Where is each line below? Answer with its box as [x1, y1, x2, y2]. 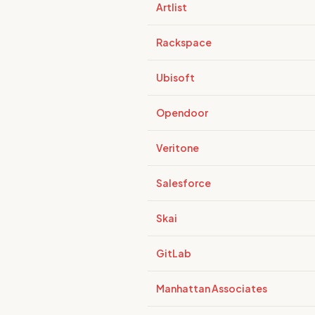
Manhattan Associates [156, 282, 267, 295]
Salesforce [156, 176, 211, 189]
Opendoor [156, 106, 208, 119]
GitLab [156, 247, 191, 259]
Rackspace [156, 36, 212, 49]
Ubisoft [156, 71, 195, 84]
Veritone [156, 141, 199, 154]
